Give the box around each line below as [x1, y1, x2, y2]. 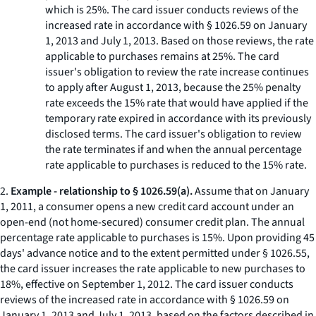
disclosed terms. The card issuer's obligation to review [45, 126, 302, 142]
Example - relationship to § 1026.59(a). [11, 183, 193, 199]
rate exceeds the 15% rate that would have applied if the [45, 95, 308, 111]
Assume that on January [193, 183, 309, 199]
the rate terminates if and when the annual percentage [45, 142, 302, 157]
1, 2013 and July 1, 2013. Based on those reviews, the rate [45, 33, 314, 49]
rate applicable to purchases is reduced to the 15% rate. [45, 157, 307, 173]
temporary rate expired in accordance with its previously [45, 111, 311, 126]
